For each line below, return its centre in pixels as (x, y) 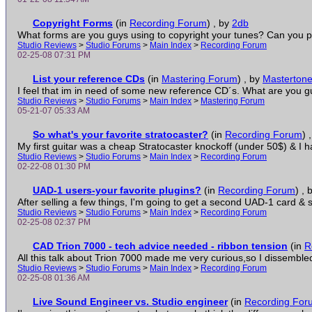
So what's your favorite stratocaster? (120, 134)
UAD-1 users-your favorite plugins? (117, 190)
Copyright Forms (73, 23)
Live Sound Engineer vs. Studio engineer (130, 302)
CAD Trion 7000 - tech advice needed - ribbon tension (160, 246)
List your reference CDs (89, 79)
